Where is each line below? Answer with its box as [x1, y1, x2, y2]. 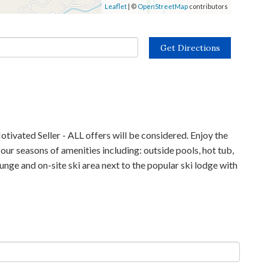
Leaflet [105, 2, 127, 10]
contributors [188, 2, 228, 10]
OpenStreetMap [138, 2, 188, 10]
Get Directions [160, 42, 220, 53]
